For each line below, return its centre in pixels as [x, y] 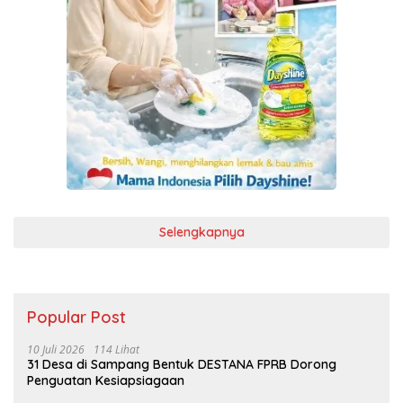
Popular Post [76, 318]
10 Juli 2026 [56, 350]
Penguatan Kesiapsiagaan [106, 381]
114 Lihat [116, 350]
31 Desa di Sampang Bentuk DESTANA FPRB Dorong [182, 365]
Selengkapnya [201, 233]
